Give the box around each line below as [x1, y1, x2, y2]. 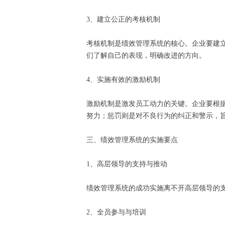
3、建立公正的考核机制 [86, 16, 164, 24]
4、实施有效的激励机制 [86, 76, 164, 84]
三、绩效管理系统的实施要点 [86, 136, 182, 144]
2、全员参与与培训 [86, 208, 150, 216]
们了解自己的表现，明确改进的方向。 [86, 52, 210, 60]
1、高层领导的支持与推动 [86, 160, 171, 168]
